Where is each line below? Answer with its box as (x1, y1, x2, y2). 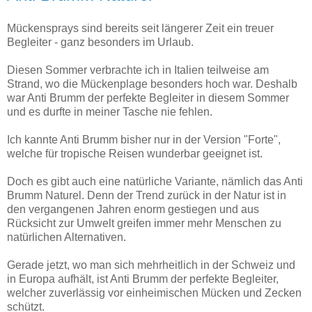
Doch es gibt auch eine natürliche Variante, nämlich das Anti (7, 175, 303, 188)
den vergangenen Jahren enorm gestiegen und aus (7, 203, 259, 216)
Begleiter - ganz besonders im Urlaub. (7, 36, 194, 49)
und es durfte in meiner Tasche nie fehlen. (7, 106, 215, 118)
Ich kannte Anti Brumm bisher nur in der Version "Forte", (7, 134, 281, 146)
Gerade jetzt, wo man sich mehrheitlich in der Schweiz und (7, 259, 295, 272)
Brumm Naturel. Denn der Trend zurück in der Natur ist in (7, 189, 286, 202)
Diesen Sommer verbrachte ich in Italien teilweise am (7, 64, 269, 77)
